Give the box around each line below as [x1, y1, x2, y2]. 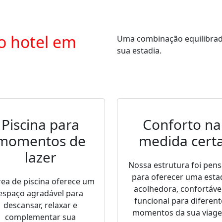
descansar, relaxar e [3, 200, 77, 211]
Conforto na [142, 115, 221, 134]
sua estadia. [117, 45, 162, 56]
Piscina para [1, 115, 79, 134]
